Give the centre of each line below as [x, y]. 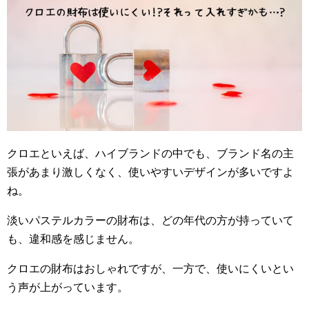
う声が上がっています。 [68, 287]
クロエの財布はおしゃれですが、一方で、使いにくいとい [150, 268]
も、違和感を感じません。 [73, 239]
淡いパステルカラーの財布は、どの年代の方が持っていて [150, 220]
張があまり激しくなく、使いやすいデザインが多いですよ [150, 172]
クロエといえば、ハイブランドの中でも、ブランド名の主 [150, 153]
